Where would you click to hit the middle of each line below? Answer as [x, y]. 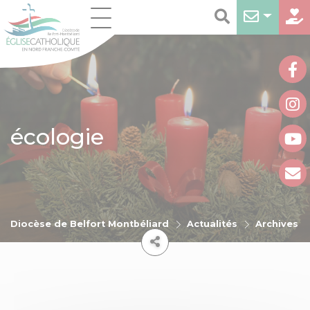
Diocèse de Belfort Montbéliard [90, 224]
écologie [57, 136]
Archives [277, 224]
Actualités [212, 224]
